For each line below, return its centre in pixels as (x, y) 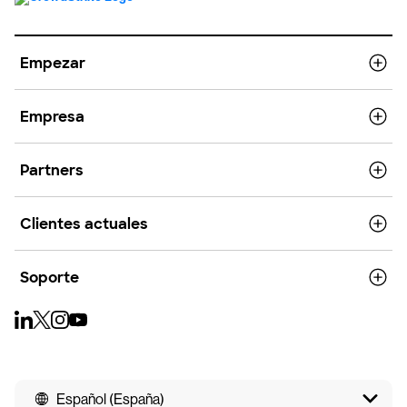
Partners (52, 170)
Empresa (52, 116)
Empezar (53, 63)
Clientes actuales (84, 223)
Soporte (50, 277)
